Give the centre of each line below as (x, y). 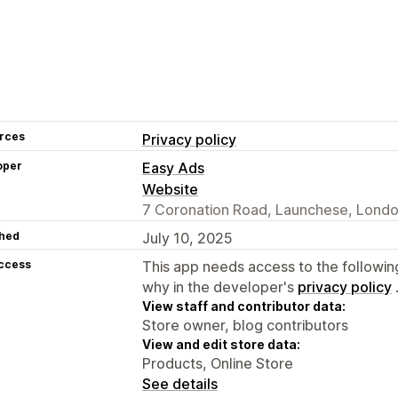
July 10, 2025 (187, 238)
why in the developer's (220, 287)
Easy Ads (173, 167)
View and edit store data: (221, 344)
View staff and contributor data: (244, 306)
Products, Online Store (218, 363)
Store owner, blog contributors (245, 325)
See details (180, 383)
